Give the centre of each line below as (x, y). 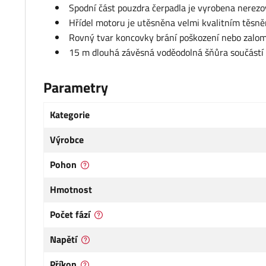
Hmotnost (71, 190)
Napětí (64, 240)
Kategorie (70, 115)
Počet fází (70, 215)
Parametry (76, 88)
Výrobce (67, 140)
